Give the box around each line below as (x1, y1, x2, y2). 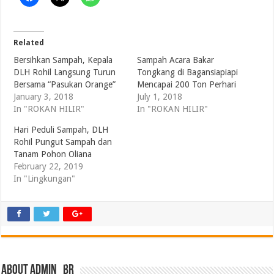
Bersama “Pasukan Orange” (13, 80, 116, 90)
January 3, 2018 (13, 92, 74, 102)
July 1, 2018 (136, 92, 182, 102)
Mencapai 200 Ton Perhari (136, 80, 236, 90)
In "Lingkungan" (13, 174, 76, 184)
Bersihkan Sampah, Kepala (13, 55, 113, 65)
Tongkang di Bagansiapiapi (136, 67, 238, 78)
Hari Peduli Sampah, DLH (13, 125, 109, 135)
